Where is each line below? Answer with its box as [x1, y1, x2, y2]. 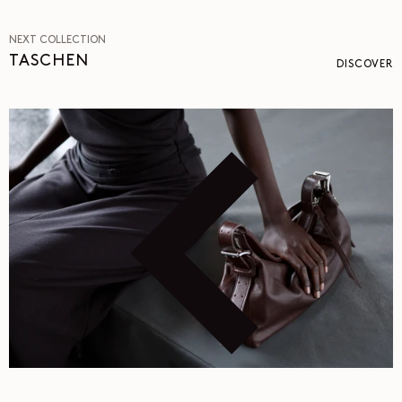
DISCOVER [336, 58, 393, 70]
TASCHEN [9, 52, 90, 70]
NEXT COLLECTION [9, 34, 106, 46]
